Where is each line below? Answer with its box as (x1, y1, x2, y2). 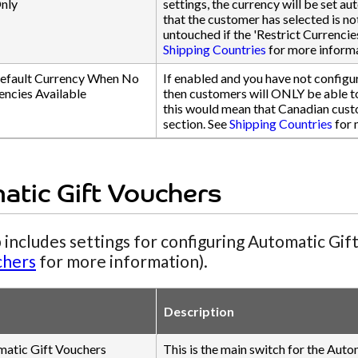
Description (164, 304, 234, 319)
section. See (163, 116, 229, 131)
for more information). (36, 251, 208, 271)
